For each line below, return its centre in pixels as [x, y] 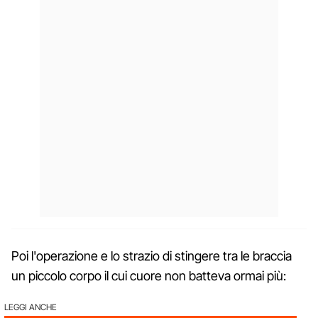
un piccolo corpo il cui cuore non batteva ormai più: [149, 275]
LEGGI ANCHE [31, 307]
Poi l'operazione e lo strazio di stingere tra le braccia [152, 256]
